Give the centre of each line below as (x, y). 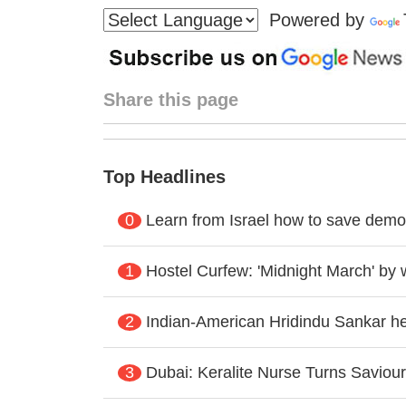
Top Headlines (164, 176)
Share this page (170, 99)
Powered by (314, 19)
